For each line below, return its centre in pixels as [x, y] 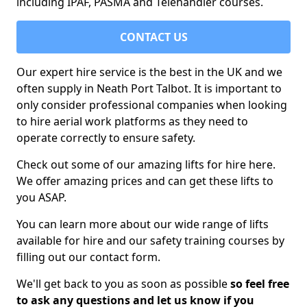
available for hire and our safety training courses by [150, 241]
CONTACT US [153, 37]
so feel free [260, 284]
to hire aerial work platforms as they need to [132, 121]
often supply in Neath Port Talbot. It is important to [149, 88]
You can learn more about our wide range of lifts [143, 224]
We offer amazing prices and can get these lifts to [145, 181]
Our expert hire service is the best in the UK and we [149, 72]
